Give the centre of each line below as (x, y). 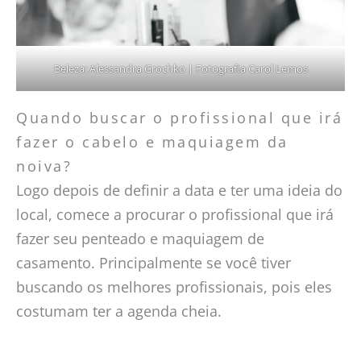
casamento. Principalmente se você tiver (154, 263)
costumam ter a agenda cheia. (119, 311)
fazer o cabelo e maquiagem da (152, 142)
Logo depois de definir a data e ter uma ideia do (179, 191)
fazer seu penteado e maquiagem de (140, 239)
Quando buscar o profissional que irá (179, 118)
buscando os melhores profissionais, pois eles (174, 287)
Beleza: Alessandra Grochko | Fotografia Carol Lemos (180, 69)
